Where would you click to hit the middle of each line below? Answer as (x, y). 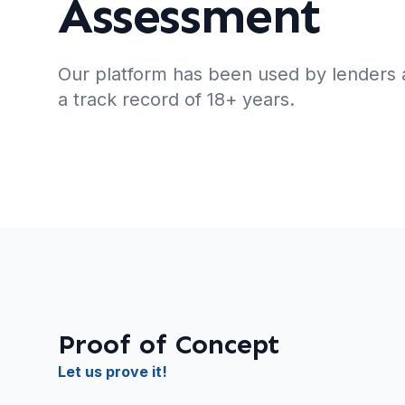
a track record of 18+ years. (176, 99)
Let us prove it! (115, 372)
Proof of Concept (169, 345)
